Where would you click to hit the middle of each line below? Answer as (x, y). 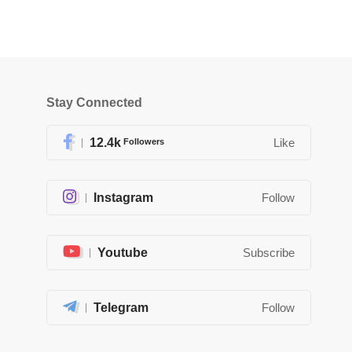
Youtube (123, 252)
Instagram (123, 197)
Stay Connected (94, 103)
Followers (144, 141)
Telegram (121, 307)
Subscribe (269, 253)
